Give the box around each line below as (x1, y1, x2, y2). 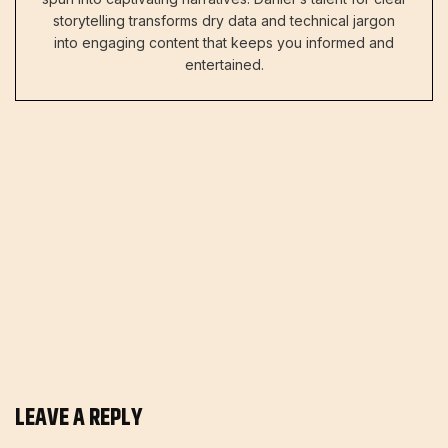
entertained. (184, 55, 264, 73)
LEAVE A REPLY (15, 399, 143, 436)
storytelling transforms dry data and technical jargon (53, 11, 395, 29)
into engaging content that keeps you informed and (54, 33, 394, 51)
